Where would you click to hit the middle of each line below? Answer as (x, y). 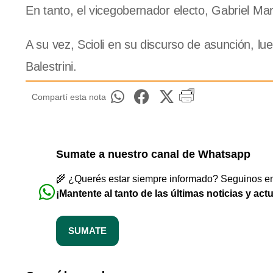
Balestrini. (51, 67)
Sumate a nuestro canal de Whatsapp (153, 154)
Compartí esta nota (69, 97)
